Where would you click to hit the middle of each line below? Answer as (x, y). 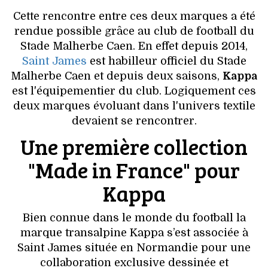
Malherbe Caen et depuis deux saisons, (117, 76)
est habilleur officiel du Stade (166, 61)
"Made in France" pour (134, 169)
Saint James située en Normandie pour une (134, 247)
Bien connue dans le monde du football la (134, 217)
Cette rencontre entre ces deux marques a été (134, 16)
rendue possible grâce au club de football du (134, 31)
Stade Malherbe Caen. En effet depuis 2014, (134, 46)
